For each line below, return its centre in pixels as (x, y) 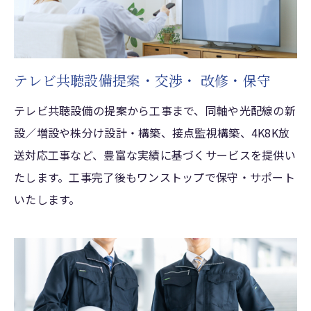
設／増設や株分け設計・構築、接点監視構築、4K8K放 (152, 133)
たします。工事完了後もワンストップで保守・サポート (154, 177)
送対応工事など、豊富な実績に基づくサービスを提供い (155, 155)
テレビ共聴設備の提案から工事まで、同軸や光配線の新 (155, 111)
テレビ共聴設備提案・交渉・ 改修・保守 (143, 81)
